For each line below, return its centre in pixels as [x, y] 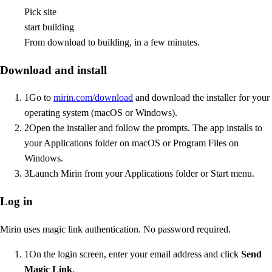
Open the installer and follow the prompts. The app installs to [146, 128]
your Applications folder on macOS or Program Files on [131, 143]
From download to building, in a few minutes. [112, 42]
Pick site [40, 12]
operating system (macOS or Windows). [101, 113]
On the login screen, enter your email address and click [135, 254]
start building [49, 27]
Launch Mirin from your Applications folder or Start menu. [142, 174]
